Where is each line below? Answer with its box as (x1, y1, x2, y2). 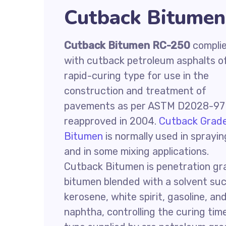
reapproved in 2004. (64, 115, 159, 127)
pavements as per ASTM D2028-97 (64, 100, 225, 112)
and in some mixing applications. (64, 145, 209, 157)
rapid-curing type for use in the (64, 70, 209, 82)
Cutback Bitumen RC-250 (64, 39, 190, 51)
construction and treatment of (64, 85, 206, 97)
